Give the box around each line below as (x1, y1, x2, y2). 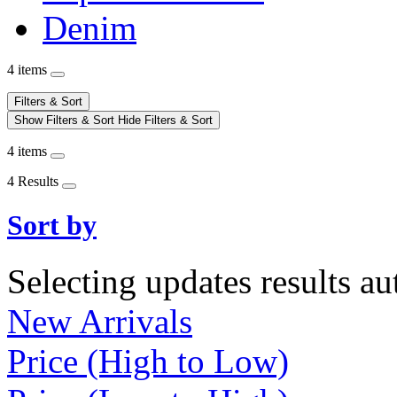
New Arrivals (7, 302, 192, 341)
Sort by (7, 209, 97, 242)
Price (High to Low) (7, 342, 289, 381)
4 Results (7, 173, 62, 189)
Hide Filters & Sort (118, 113, 213, 127)
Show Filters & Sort (14, 113, 118, 127)
